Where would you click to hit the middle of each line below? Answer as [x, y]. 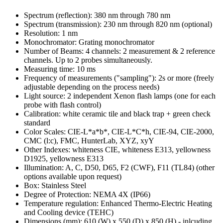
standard [37, 123]
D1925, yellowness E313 [64, 159]
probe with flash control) [62, 105]
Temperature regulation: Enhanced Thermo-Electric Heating [118, 204]
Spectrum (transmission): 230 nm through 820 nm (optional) [118, 24]
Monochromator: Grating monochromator [89, 42]
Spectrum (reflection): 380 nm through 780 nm [97, 15]
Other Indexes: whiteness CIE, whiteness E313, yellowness [117, 150]
